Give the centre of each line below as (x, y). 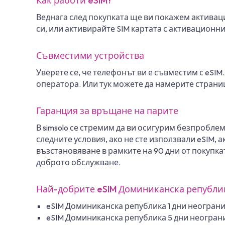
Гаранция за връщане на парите (107, 110)
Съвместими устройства (90, 55)
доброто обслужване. (78, 162)
